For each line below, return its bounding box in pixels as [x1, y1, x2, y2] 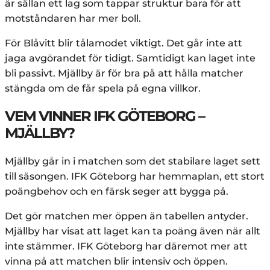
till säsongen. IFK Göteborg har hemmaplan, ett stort [5, 171, 265, 183]
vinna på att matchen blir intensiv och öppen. [5, 256, 228, 268]
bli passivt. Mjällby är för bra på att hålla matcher [5, 67, 243, 80]
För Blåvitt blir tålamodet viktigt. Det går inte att [5, 37, 242, 49]
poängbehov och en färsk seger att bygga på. [5, 186, 228, 198]
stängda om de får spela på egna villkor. [5, 83, 201, 95]
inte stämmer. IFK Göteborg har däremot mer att [5, 240, 248, 253]
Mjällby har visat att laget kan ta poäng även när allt [5, 225, 260, 237]
